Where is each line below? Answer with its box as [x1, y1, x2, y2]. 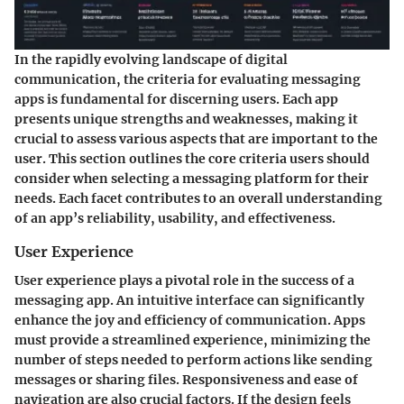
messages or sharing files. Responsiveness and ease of [14, 372, 358, 389]
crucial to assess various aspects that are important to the [14, 130, 378, 147]
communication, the [14, 70, 147, 87]
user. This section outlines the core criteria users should [14, 150, 370, 167]
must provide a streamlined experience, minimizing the [14, 332, 371, 349]
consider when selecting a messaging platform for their [14, 170, 369, 187]
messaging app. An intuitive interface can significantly [14, 292, 364, 309]
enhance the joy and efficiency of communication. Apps [14, 312, 365, 329]
